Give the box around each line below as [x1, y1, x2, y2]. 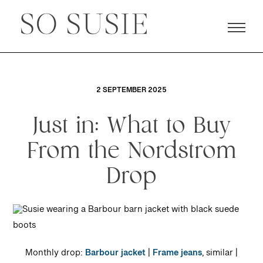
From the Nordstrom [26, 141, 237, 163]
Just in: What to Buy [32, 116, 231, 137]
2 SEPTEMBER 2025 [96, 86, 167, 99]
